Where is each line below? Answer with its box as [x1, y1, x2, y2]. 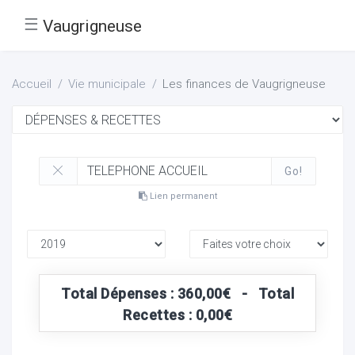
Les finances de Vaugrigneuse [162, 77, 326, 91]
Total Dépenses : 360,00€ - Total [61, 284, 294, 302]
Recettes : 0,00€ [123, 306, 232, 323]
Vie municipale [68, 77, 146, 91]
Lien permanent [147, 190, 217, 201]
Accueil [12, 77, 52, 91]
